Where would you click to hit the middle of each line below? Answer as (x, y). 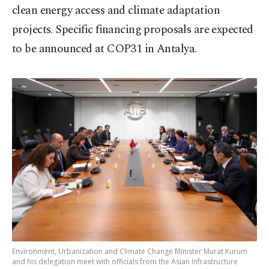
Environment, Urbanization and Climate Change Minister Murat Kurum (130, 252)
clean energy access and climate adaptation (116, 11)
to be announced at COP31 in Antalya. (104, 49)
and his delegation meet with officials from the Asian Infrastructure (125, 262)
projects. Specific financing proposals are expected (133, 30)
